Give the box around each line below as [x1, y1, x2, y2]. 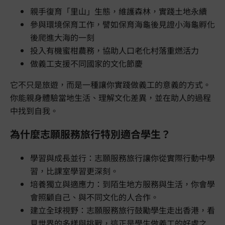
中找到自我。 [10, 104, 58, 117]
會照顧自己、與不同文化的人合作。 [30, 191, 159, 203]
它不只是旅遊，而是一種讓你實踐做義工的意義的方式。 [10, 78, 211, 91]
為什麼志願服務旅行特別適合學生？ [10, 127, 171, 142]
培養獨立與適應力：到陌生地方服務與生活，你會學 [30, 178, 215, 190]
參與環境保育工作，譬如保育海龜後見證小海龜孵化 [30, 18, 215, 31]
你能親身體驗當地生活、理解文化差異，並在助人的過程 [10, 91, 211, 104]
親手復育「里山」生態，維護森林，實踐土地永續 [30, 5, 207, 18]
